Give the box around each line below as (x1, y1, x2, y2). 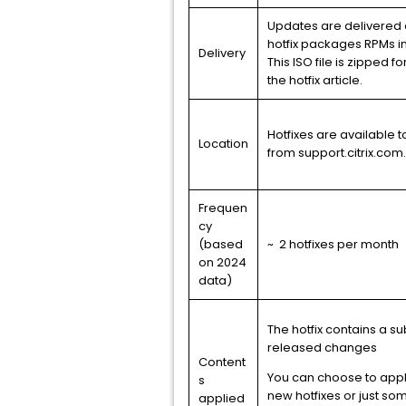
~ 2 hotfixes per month (267, 236, 399, 253)
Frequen (198, 199, 247, 217)
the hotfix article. (267, 72, 362, 89)
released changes (267, 339, 377, 356)
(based (198, 236, 243, 253)
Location (198, 135, 248, 152)
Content (198, 353, 246, 371)
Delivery (198, 44, 246, 62)
